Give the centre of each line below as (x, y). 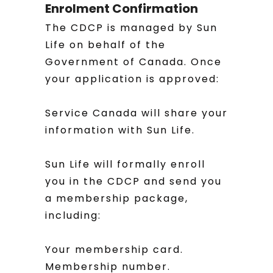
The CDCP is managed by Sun (131, 28)
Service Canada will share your (136, 113)
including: (73, 215)
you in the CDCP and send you (133, 181)
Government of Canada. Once (133, 62)
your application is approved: (132, 79)
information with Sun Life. (120, 130)
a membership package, (117, 198)
